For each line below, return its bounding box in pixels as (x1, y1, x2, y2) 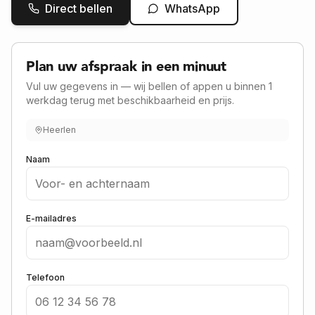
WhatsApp (165, 1, 220, 15)
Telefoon (26, 272, 65, 283)
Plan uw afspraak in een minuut (26, 56, 226, 78)
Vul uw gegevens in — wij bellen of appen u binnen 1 (26, 80, 272, 92)
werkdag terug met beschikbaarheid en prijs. (26, 94, 234, 106)
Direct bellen (45, 1, 112, 15)
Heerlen (43, 124, 76, 135)
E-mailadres (26, 213, 77, 224)
